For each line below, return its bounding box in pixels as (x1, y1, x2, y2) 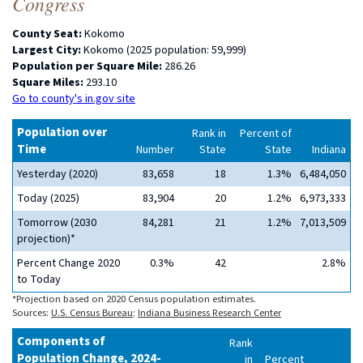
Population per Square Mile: (12, 58, 164, 75)
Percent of (240, 126, 292, 142)
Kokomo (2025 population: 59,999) (83, 42, 246, 58)
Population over (17, 124, 107, 141)
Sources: (12, 305, 51, 320)
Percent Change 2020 (17, 255, 120, 271)
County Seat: (12, 26, 84, 42)
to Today (17, 271, 61, 288)
